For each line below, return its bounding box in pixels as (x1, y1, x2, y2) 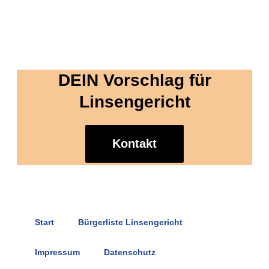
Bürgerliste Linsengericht (78, 217, 183, 227)
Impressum (35, 247, 80, 257)
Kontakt (112, 137, 157, 150)
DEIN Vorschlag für (58, 71, 211, 89)
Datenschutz (104, 247, 156, 257)
